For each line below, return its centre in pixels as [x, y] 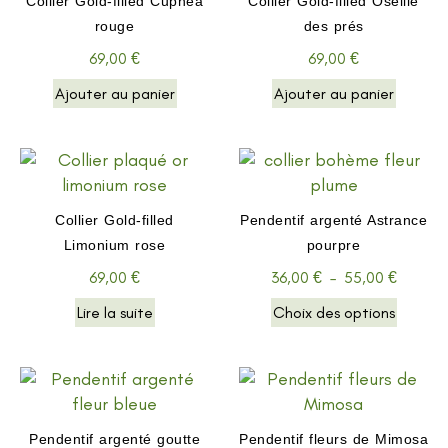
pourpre [333, 244]
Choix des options [333, 312]
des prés [333, 25]
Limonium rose [114, 244]
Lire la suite [114, 312]
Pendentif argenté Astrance [333, 219]
